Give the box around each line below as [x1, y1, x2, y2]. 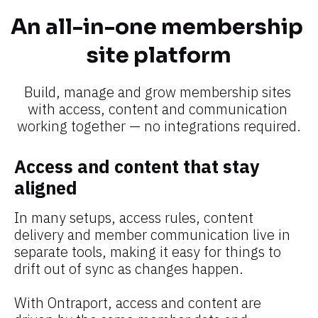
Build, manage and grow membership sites [23, 82, 291, 102]
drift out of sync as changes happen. [14, 258, 243, 278]
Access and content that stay [14, 154, 259, 178]
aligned [14, 175, 77, 199]
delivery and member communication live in [14, 224, 290, 244]
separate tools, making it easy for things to [14, 241, 281, 261]
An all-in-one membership [11, 13, 303, 40]
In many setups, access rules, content [14, 207, 253, 227]
